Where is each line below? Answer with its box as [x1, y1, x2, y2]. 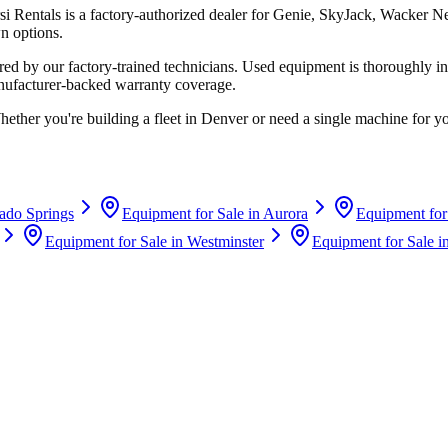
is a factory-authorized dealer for [61, 5, 273, 23]
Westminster [187, 232, 264, 250]
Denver [201, 109, 248, 127]
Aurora [263, 204, 308, 222]
